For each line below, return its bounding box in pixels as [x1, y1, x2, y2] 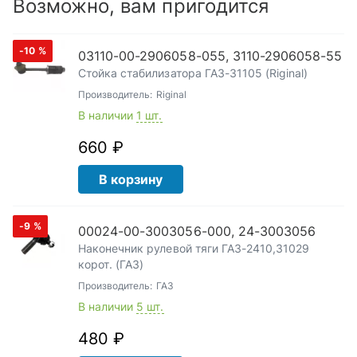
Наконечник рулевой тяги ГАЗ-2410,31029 [78, 241, 310, 255]
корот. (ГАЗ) [78, 257, 144, 271]
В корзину [99, 171, 163, 187]
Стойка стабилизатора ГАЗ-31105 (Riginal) [78, 66, 308, 80]
